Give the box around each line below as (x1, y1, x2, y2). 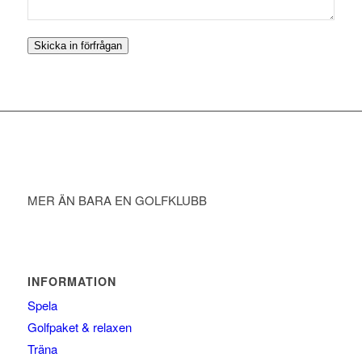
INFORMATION (27, 273, 116, 290)
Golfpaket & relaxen (27, 318, 132, 336)
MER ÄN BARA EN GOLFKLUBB (27, 192, 207, 209)
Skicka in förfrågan (33, 40, 122, 53)
